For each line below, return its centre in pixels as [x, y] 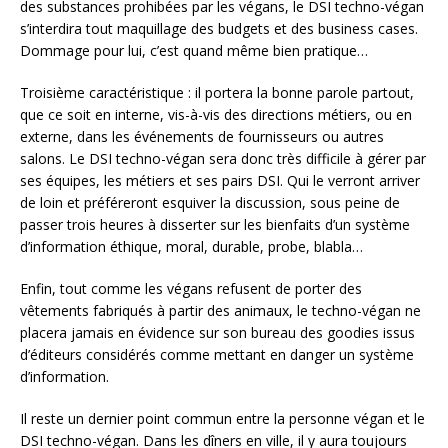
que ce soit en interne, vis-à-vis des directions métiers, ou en [216, 114]
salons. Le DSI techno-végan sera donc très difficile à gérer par [223, 158]
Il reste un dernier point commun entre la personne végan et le [222, 418]
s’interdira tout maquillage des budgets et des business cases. [219, 28]
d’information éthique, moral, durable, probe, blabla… [191, 246]
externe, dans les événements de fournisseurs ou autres [202, 136]
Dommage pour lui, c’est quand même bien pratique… [194, 50]
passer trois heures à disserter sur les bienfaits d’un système [215, 224]
